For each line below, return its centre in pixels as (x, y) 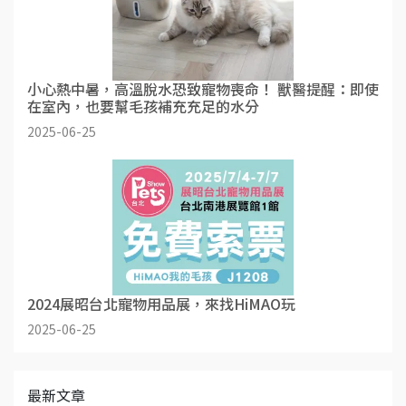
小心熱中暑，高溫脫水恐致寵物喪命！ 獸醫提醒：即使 (203, 89)
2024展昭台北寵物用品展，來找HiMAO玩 (161, 304)
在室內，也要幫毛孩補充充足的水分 (143, 106)
